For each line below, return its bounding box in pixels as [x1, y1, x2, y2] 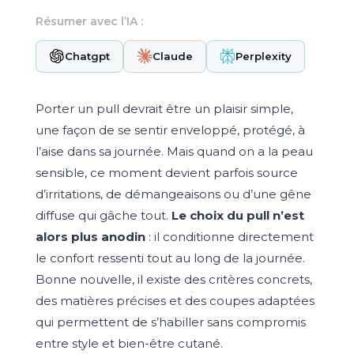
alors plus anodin [35, 228, 145, 244]
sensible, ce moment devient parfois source [35, 164, 298, 180]
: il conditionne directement [145, 228, 314, 244]
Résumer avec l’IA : [35, 13, 143, 28]
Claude [152, 50, 193, 63]
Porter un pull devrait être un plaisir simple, [35, 100, 293, 116]
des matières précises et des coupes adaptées [35, 292, 314, 308]
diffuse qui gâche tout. [35, 207, 171, 223]
